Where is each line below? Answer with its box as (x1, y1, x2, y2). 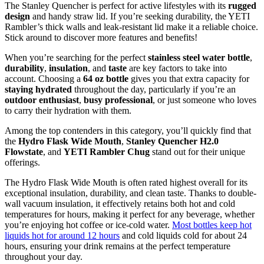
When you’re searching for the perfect (5, 52, 148, 62)
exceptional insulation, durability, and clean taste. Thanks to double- (5, 187, 256, 198)
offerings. (5, 157, 40, 167)
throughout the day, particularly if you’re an (72, 84, 236, 94)
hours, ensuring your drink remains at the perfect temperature (5, 240, 230, 251)
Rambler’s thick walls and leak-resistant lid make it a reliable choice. (5, 21, 258, 32)
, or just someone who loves (153, 94, 256, 105)
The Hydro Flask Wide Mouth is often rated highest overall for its (5, 177, 247, 187)
